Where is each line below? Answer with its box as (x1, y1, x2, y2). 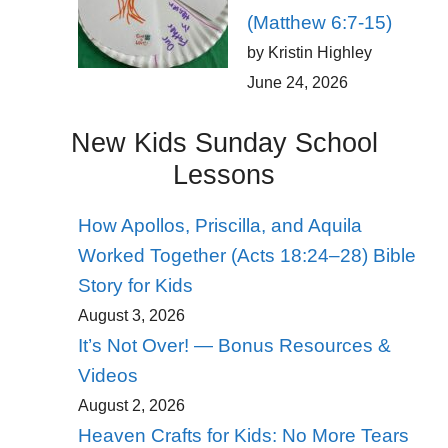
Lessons (173, 160, 275, 191)
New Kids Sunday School (70, 128, 378, 159)
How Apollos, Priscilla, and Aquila (77, 215, 362, 237)
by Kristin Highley (246, 44, 372, 62)
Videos (77, 365, 138, 387)
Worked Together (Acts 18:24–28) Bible (77, 245, 416, 267)
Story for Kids (77, 275, 193, 297)
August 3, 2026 (77, 307, 185, 325)
